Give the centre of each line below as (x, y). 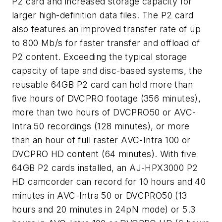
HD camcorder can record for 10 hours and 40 (109, 181)
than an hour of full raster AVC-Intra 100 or (101, 140)
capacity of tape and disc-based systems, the (107, 70)
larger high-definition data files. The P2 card (103, 15)
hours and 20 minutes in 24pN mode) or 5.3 (104, 209)
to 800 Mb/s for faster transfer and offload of (106, 43)
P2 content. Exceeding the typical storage (100, 56)
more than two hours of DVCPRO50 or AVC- (104, 112)
